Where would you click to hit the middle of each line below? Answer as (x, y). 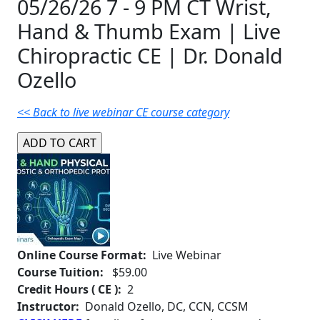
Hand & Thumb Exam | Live (149, 31)
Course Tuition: (63, 272)
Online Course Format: (85, 255)
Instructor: (48, 307)
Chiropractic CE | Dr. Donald (150, 56)
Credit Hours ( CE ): (69, 290)
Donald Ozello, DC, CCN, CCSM (164, 307)
